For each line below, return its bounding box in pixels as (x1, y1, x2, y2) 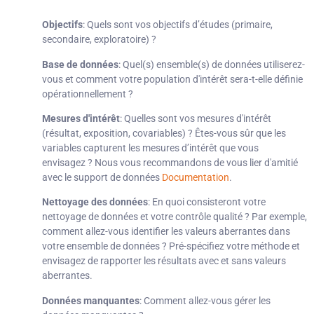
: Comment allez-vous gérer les (139, 294, 271, 306)
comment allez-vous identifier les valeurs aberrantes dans (42, 226, 290, 238)
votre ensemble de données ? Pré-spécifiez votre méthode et (42, 240, 300, 252)
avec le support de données (42, 172, 162, 184)
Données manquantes (42, 294, 139, 306)
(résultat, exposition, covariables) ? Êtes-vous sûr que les (42, 128, 286, 139)
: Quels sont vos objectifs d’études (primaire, (83, 19, 273, 31)
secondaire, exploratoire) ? (42, 34, 156, 46)
